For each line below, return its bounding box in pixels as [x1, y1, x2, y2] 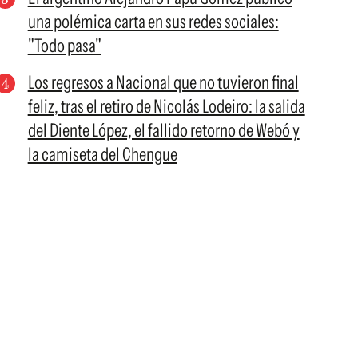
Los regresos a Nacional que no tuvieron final [27, 71, 299, 93]
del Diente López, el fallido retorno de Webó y [27, 119, 300, 141]
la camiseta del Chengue [27, 143, 177, 165]
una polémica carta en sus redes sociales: [27, 10, 279, 33]
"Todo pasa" [27, 34, 101, 57]
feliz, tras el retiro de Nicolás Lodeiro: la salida [27, 95, 305, 117]
